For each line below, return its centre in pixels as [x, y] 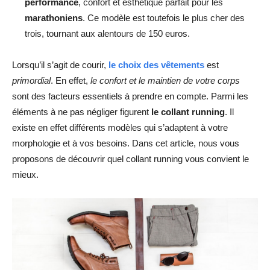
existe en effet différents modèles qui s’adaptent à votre [120, 127]
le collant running [188, 111]
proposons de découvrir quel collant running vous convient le [130, 159]
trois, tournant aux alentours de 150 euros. [107, 33]
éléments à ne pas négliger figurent [82, 111]
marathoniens [54, 17]
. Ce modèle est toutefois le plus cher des [164, 17]
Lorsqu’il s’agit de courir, [60, 64]
